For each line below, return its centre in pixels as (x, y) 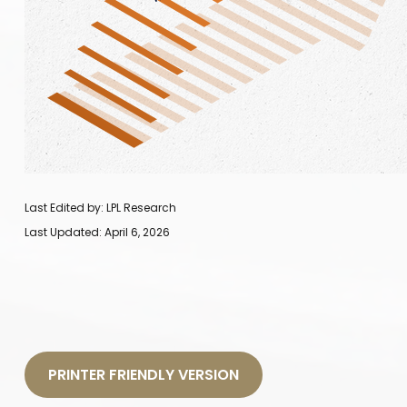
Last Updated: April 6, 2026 (97, 232)
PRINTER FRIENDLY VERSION (143, 374)
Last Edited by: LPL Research (100, 207)
